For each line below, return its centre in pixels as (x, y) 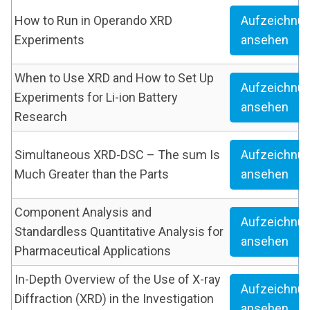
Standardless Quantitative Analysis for (119, 232)
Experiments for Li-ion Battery (96, 98)
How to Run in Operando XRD (93, 21)
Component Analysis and (83, 212)
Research (41, 117)
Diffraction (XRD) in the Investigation (114, 299)
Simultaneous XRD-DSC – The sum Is (117, 155)
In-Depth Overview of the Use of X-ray (118, 280)
